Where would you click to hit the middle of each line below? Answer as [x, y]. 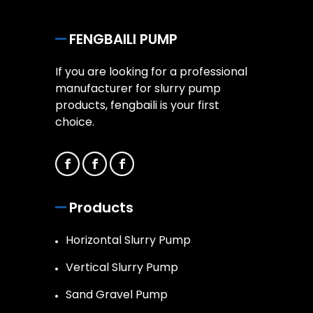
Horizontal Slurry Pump [128, 240]
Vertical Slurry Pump [122, 268]
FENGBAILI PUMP [123, 39]
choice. [75, 122]
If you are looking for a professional [151, 72]
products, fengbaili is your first [137, 105]
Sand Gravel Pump [117, 295]
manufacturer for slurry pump [138, 89]
